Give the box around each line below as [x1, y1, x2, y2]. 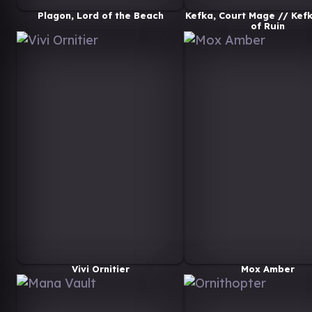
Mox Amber [240, 263, 295, 274]
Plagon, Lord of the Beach [37, 9, 164, 21]
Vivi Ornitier [71, 263, 130, 274]
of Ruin [250, 19, 285, 31]
